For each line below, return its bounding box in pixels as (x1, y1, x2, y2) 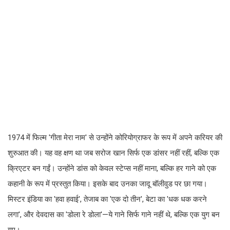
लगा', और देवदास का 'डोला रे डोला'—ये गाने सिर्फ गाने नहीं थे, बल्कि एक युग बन (8, 210, 220, 220)
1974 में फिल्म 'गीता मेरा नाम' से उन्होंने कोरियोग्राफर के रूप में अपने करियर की (8, 133, 222, 143)
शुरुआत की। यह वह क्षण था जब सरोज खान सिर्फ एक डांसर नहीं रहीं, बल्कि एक (8, 148, 219, 158)
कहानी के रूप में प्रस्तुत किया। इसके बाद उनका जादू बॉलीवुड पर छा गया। (8, 179, 207, 189)
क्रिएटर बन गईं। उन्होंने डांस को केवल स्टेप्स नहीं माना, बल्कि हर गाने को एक (8, 164, 216, 174)
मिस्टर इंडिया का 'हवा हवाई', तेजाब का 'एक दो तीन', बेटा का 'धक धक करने (8, 195, 207, 204)
